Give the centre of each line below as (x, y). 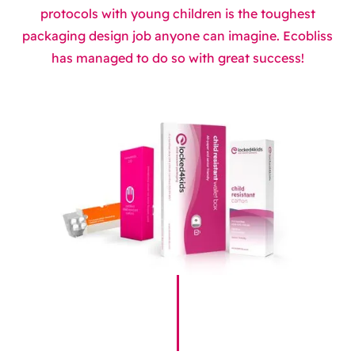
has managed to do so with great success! (177, 58)
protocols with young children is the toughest (177, 14)
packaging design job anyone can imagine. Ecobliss (177, 36)
